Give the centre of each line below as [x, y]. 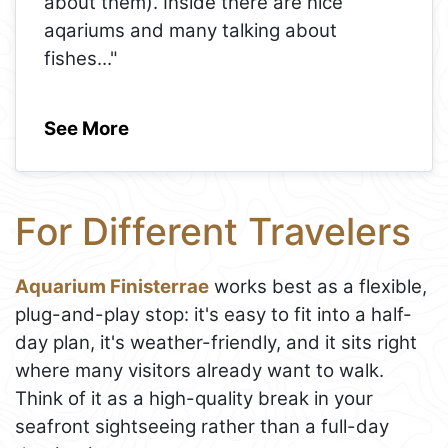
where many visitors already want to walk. [199, 371]
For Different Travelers [213, 232]
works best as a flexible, [318, 287]
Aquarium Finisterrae [112, 287]
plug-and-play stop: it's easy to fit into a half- [213, 315]
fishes [70, 58]
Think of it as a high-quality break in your [194, 399]
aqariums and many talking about [190, 30]
